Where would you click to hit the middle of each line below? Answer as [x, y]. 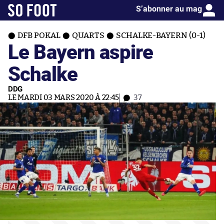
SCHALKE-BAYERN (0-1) [161, 35]
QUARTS [88, 35]
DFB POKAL [39, 35]
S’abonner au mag [169, 9]
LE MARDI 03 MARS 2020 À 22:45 [64, 98]
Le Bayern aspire [81, 51]
